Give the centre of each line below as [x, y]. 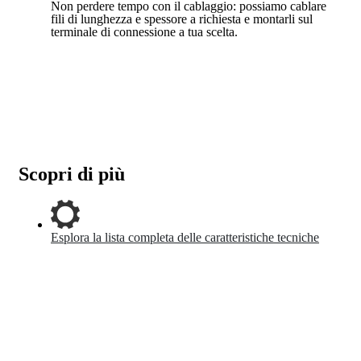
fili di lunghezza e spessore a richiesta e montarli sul [182, 19]
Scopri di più [72, 174]
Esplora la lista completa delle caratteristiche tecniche [185, 238]
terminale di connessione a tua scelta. [144, 32]
